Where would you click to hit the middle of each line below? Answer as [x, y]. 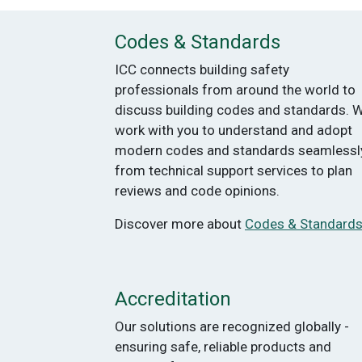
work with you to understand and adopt [234, 130]
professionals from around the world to [235, 89]
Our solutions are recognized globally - [232, 326]
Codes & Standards [198, 42]
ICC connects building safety [202, 69]
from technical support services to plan [234, 170]
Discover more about [180, 223]
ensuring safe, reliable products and [223, 346]
